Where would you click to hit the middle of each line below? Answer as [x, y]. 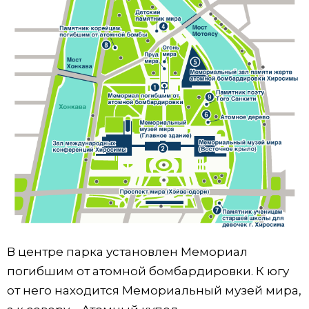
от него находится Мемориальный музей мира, [154, 291]
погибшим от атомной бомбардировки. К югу [148, 271]
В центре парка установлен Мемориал [127, 252]
